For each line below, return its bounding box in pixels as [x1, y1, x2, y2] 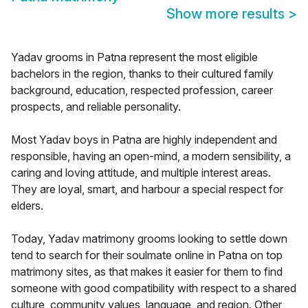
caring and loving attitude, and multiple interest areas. [11, 166, 271, 180]
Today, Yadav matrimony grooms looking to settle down [11, 232, 287, 246]
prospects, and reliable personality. [11, 100, 181, 114]
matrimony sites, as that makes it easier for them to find [11, 265, 283, 279]
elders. [11, 199, 43, 213]
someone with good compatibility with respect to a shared [11, 281, 296, 296]
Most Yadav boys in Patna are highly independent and [11, 133, 277, 147]
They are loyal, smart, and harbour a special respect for [11, 182, 283, 197]
